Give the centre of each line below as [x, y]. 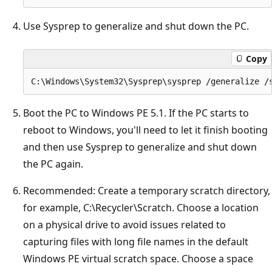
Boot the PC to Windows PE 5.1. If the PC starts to [136, 113]
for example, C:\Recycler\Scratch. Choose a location [141, 207]
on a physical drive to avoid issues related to [124, 224]
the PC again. [53, 164]
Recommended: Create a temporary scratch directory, [147, 190]
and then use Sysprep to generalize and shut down [140, 147]
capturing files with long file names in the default [136, 241]
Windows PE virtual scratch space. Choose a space [138, 258]
